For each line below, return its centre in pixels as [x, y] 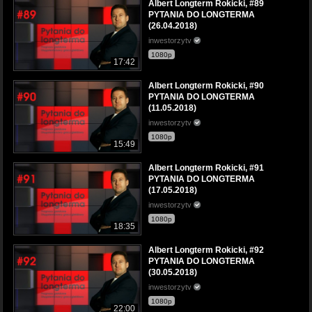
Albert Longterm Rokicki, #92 [206, 250]
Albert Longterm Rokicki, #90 [206, 85]
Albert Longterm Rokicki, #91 [206, 168]
